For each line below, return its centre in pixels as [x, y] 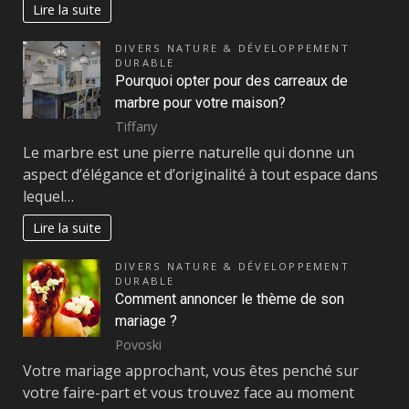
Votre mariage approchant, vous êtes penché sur [191, 371]
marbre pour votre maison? [200, 103]
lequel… [48, 197]
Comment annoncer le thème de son [230, 299]
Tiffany [136, 126]
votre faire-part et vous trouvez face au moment [189, 393]
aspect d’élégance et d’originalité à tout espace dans [200, 175]
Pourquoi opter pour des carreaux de [231, 81]
